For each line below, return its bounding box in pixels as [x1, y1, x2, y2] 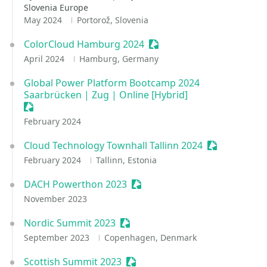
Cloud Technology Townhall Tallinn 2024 [24, 139, 203, 152]
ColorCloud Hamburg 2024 [24, 38, 144, 51]
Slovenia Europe [24, 2, 88, 13]
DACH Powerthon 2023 [24, 178, 127, 191]
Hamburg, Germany [79, 53, 159, 64]
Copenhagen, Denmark [104, 232, 197, 243]
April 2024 [24, 53, 67, 64]
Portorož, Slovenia [76, 14, 148, 26]
